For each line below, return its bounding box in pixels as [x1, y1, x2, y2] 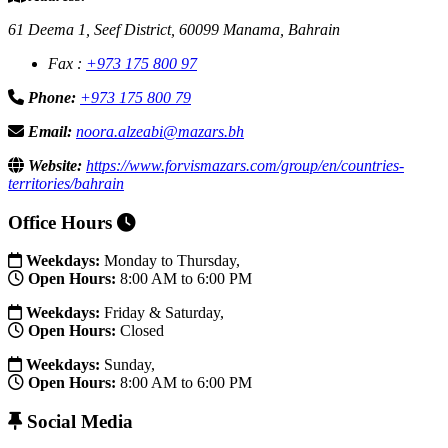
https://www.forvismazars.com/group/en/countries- [86, 156, 404, 174]
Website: [24, 156, 82, 174]
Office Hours [8, 211, 117, 233]
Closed [116, 322, 164, 340]
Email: [24, 122, 72, 140]
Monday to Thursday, [100, 252, 240, 270]
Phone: [24, 88, 76, 106]
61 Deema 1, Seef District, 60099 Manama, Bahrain [8, 20, 340, 38]
